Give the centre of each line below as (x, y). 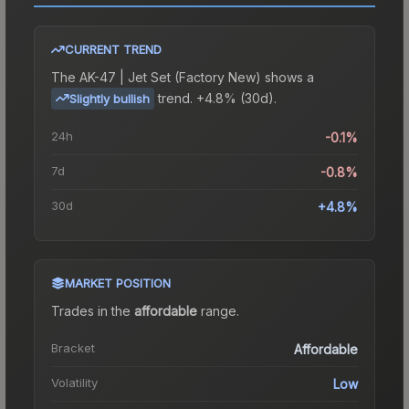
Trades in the (93, 310)
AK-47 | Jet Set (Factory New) (170, 77)
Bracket (73, 347)
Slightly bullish (110, 98)
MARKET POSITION (118, 283)
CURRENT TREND (113, 49)
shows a (288, 77)
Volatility (74, 382)
